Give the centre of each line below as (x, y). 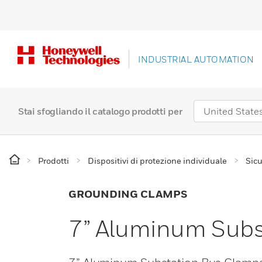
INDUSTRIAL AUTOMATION (196, 59)
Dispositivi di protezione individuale (157, 161)
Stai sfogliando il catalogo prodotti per (100, 111)
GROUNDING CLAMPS (128, 194)
